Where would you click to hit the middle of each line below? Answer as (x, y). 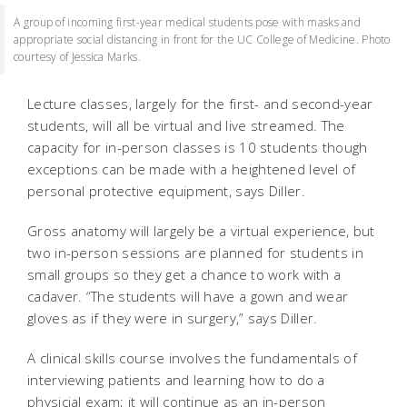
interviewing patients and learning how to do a (176, 379)
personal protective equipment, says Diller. (166, 190)
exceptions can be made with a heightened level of (192, 169)
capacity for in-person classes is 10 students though (198, 147)
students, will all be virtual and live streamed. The (186, 125)
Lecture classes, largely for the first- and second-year (200, 103)
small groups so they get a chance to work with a (184, 274)
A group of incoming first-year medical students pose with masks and (188, 22)
